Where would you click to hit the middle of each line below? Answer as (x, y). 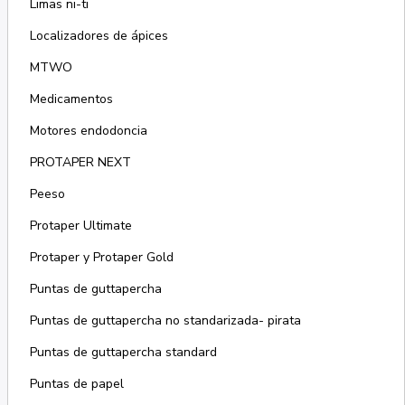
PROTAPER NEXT (80, 163)
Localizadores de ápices (99, 36)
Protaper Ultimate (80, 226)
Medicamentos (71, 99)
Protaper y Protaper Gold (101, 258)
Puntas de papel (76, 384)
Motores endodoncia (88, 131)
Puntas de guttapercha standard (123, 353)
